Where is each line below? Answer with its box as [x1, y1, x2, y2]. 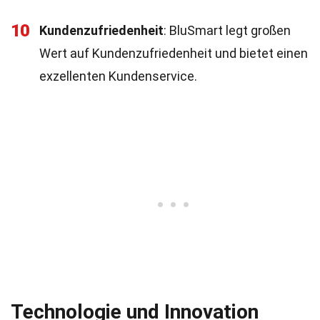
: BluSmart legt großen [164, 23, 291, 38]
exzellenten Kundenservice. [39, 69, 197, 84]
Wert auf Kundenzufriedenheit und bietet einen [39, 46, 308, 61]
